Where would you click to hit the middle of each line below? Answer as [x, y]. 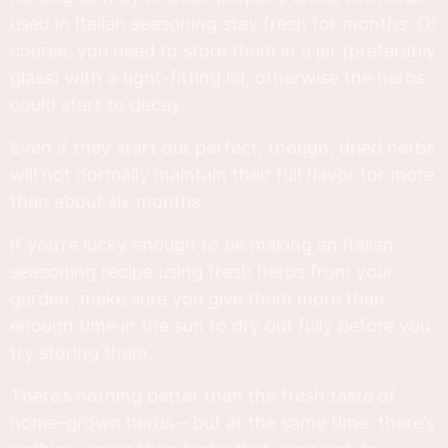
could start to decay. [97, 105]
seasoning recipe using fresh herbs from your [202, 272]
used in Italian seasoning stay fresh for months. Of [224, 24]
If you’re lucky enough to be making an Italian [202, 245]
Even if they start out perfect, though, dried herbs [222, 148]
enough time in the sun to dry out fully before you [220, 326]
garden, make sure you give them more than [197, 299]
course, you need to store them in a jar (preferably [223, 51]
